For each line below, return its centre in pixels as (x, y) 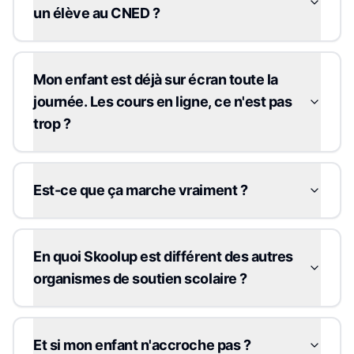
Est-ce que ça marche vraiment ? (141, 190)
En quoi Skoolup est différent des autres (163, 256)
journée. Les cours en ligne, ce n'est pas (163, 101)
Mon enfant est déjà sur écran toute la (156, 79)
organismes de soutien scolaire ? (140, 278)
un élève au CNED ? (97, 13)
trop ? (52, 123)
